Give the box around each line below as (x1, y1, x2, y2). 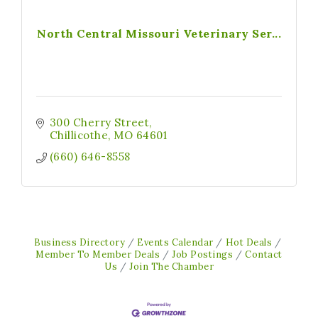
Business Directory (34, 236, 125, 248)
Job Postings (172, 248, 234, 260)
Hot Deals (225, 236, 272, 248)
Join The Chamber (129, 261, 214, 272)
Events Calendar (137, 236, 214, 248)
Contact (245, 248, 283, 260)
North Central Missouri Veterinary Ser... (37, 26, 281, 40)
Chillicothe (49, 128, 109, 142)
